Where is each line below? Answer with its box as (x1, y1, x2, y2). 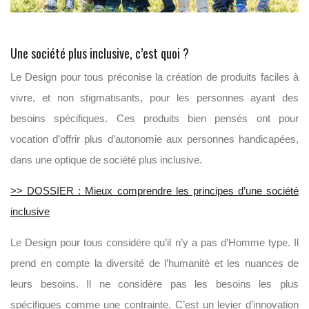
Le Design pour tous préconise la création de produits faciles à (10, 70, 299, 83)
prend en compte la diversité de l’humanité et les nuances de (10, 257, 299, 269)
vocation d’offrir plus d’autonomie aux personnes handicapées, (10, 132, 299, 145)
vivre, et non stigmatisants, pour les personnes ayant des (10, 91, 299, 103)
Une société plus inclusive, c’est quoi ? (10, 43, 189, 62)
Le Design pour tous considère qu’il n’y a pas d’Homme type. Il (10, 236, 299, 248)
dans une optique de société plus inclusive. (10, 153, 202, 166)
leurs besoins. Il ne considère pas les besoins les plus (10, 277, 299, 290)
